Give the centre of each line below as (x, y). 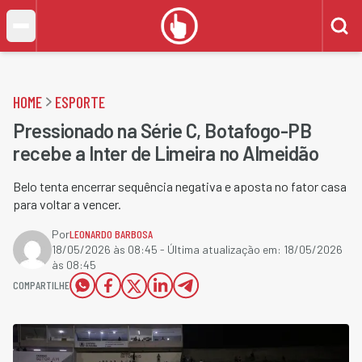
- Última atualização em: (221, 249)
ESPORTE (80, 102)
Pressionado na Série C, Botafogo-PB (162, 130)
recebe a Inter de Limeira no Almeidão (166, 153)
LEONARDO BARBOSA (111, 234)
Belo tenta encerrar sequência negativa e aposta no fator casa (180, 186)
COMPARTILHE (41, 285)
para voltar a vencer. (67, 204)
